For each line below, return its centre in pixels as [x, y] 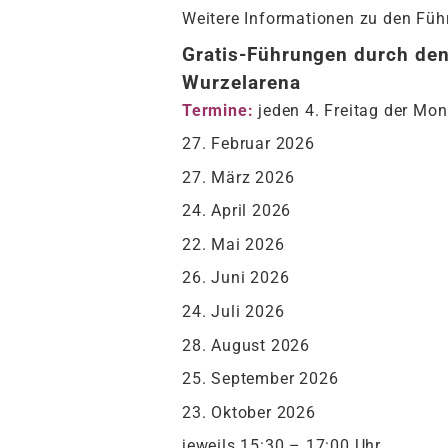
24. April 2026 [237, 211]
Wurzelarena [241, 82]
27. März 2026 [238, 177]
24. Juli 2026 [233, 312]
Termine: [218, 110]
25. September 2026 [260, 379]
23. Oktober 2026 [249, 412]
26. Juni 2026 [236, 278]
